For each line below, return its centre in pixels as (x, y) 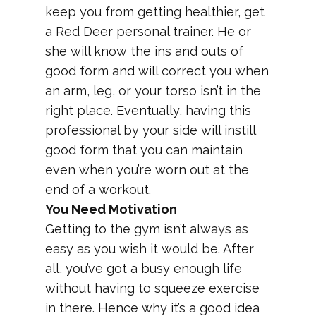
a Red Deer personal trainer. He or (148, 31)
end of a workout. (98, 189)
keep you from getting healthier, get (155, 12)
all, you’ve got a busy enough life (144, 268)
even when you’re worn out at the (147, 170)
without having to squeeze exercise (152, 288)
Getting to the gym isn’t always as (147, 229)
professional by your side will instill (150, 130)
